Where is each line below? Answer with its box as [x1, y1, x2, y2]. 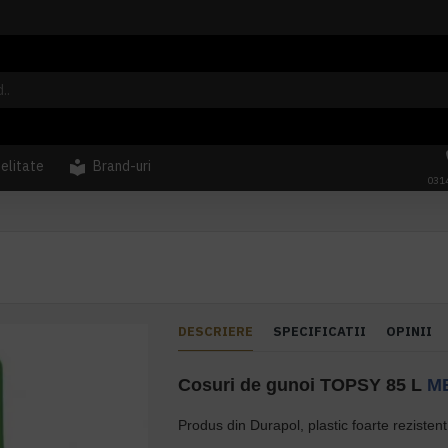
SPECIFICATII [273, 323, 367, 340]
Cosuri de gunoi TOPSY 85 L [178, 375, 428, 395]
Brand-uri [93, 157, 151, 175]
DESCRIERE [178, 323, 254, 340]
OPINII [386, 323, 433, 340]
